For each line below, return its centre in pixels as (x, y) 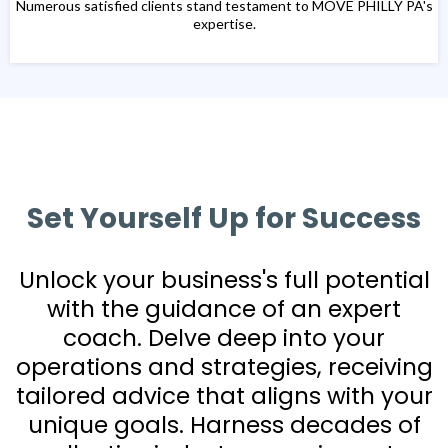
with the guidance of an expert (224, 309)
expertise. (224, 24)
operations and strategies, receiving (224, 367)
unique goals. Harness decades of (224, 425)
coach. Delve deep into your (224, 338)
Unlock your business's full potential (224, 280)
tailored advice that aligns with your (224, 396)
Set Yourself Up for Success (224, 219)
